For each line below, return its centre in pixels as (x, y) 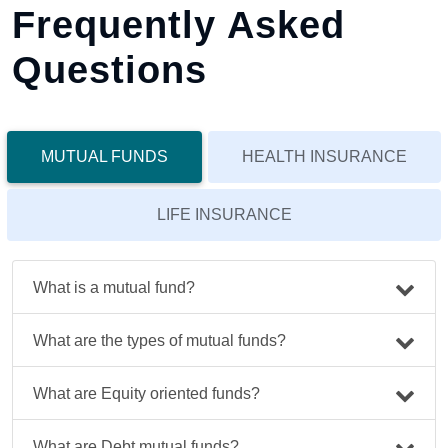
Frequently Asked (178, 25)
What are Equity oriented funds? (146, 393)
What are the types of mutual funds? (159, 340)
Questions (109, 70)
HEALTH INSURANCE (324, 157)
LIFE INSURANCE (224, 215)
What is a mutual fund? (114, 287)
